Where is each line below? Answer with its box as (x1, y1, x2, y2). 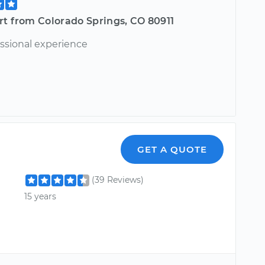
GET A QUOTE (137, 144, 208, 156)
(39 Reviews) (92, 174, 144, 186)
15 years (24, 190, 57, 202)
